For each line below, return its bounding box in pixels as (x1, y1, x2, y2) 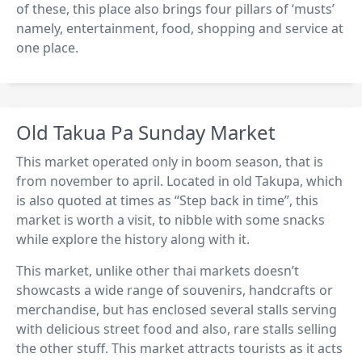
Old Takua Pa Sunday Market (16, 119, 276, 146)
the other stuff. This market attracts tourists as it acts (16, 339, 343, 358)
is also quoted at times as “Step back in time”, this (16, 192, 318, 210)
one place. (16, 39, 78, 57)
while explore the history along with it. (16, 230, 250, 249)
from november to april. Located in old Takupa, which (16, 172, 343, 191)
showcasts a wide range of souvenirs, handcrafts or (16, 281, 333, 300)
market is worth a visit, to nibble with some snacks (16, 211, 325, 229)
